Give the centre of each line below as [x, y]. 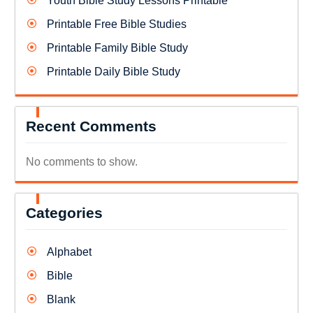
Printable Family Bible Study [117, 48]
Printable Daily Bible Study [113, 71]
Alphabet [69, 252]
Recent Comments [91, 126]
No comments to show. [81, 161]
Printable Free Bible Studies [116, 24]
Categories [64, 212]
